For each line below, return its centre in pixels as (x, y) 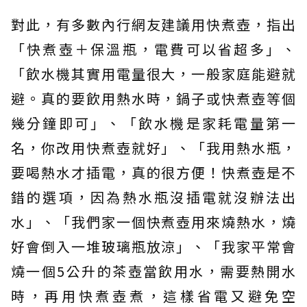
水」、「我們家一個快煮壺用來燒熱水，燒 (153, 222)
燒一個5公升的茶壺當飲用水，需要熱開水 (153, 271)
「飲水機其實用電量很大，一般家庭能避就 (153, 74)
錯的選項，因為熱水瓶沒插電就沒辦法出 (153, 197)
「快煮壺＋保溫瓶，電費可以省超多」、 (153, 49)
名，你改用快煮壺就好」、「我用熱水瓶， (153, 148)
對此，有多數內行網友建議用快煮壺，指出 (153, 25)
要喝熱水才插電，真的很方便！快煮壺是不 (153, 173)
